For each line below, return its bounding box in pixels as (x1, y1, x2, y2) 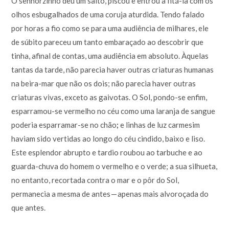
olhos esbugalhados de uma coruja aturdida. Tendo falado (11, 9, 205, 19)
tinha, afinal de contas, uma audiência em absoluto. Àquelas (11, 51, 209, 60)
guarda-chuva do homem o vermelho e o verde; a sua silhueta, (11, 161, 218, 171)
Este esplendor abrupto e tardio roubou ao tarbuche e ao (11, 147, 203, 157)
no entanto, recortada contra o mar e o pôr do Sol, (11, 175, 179, 185)
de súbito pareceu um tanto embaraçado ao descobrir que (11, 37, 204, 47)
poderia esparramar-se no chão (11, 120, 117, 129)
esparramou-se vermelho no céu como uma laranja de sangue (11, 106, 216, 116)
